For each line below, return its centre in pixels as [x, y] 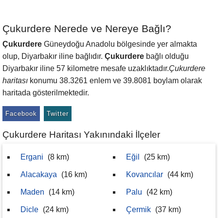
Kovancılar [145, 174]
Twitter [58, 114]
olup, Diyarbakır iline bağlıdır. [54, 56]
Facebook [21, 114]
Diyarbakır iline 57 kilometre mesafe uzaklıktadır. [86, 68]
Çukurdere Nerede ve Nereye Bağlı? [87, 28]
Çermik [138, 209]
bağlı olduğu [166, 56]
